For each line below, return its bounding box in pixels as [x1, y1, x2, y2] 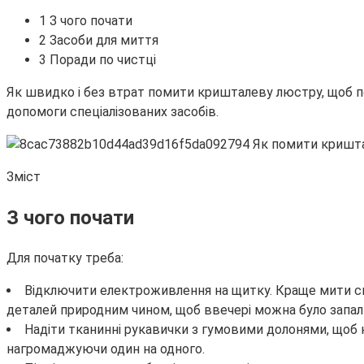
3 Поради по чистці [39, 51, 156, 67]
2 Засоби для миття [39, 32, 158, 48]
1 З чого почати [39, 12, 132, 28]
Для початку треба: [6, 249, 123, 266]
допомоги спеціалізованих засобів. [6, 103, 219, 119]
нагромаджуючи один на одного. [6, 340, 205, 357]
